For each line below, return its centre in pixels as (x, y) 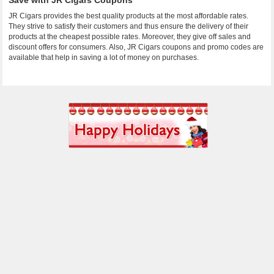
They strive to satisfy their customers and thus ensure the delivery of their (129, 26)
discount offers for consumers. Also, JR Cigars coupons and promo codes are (136, 47)
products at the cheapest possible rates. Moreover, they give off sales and (130, 37)
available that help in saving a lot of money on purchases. (104, 57)
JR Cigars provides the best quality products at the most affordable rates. (129, 16)
